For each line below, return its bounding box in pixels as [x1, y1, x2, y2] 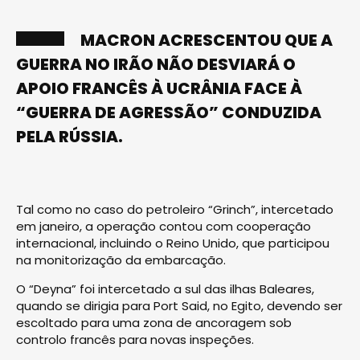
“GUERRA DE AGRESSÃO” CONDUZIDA [16, 100, 321, 124]
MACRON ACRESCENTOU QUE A [80, 28, 333, 51]
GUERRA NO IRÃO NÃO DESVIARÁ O [16, 52, 296, 76]
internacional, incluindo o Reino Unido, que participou [16, 234, 329, 252]
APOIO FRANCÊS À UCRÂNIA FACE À [16, 76, 302, 100]
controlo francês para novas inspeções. [16, 330, 254, 348]
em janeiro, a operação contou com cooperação [16, 217, 311, 235]
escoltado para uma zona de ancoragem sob [16, 313, 292, 331]
